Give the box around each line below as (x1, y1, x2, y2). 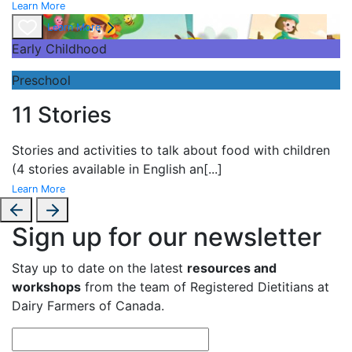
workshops (12, 279, 81, 295)
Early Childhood (12, 41, 107, 57)
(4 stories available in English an (12, 161, 203, 178)
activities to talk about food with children (83, 142, 330, 159)
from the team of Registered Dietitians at (81, 279, 329, 295)
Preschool (12, 72, 71, 89)
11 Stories (12, 101, 112, 129)
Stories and (12, 142, 83, 159)
